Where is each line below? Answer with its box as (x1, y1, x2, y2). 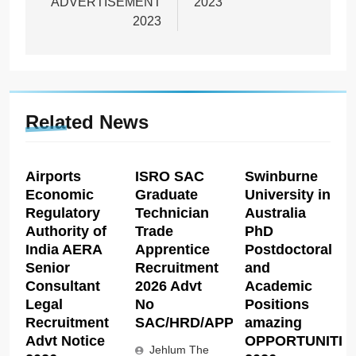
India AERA (25, 241, 103, 257)
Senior (25, 259, 70, 276)
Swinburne (244, 168, 318, 184)
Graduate (134, 186, 198, 203)
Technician (134, 204, 209, 221)
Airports (25, 168, 81, 184)
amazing (244, 314, 302, 331)
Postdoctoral (244, 241, 332, 257)
